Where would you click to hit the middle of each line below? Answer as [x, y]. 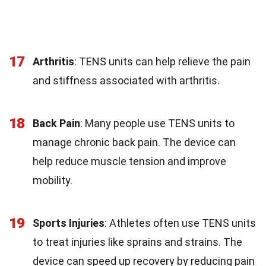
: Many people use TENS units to [157, 123]
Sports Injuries [69, 223]
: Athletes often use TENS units [180, 223]
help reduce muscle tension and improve [129, 161]
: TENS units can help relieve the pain [162, 61]
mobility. [53, 180]
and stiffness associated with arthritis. [126, 80]
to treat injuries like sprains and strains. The [137, 242]
